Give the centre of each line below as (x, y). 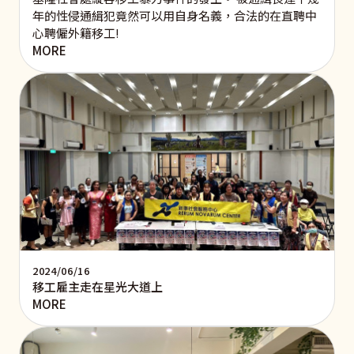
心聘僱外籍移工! (76, 32)
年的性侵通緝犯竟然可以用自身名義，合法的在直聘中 (175, 15)
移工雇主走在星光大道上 (98, 286)
